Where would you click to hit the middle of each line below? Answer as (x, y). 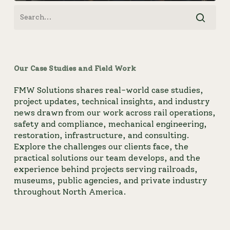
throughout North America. (70, 191)
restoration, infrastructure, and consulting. (101, 135)
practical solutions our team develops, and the (107, 158)
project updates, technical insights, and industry (112, 101)
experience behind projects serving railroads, (106, 169)
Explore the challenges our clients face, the (101, 146)
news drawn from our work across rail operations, (114, 112)
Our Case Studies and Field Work (75, 68)
